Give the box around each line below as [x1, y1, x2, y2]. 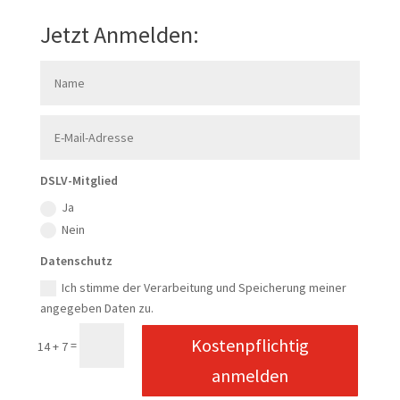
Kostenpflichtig [191, 334, 310, 357]
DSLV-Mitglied [40, 171, 119, 188]
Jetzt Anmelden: [39, 20, 199, 50]
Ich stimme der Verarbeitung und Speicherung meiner [62, 279, 347, 296]
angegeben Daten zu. [40, 299, 154, 316]
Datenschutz [40, 252, 113, 269]
